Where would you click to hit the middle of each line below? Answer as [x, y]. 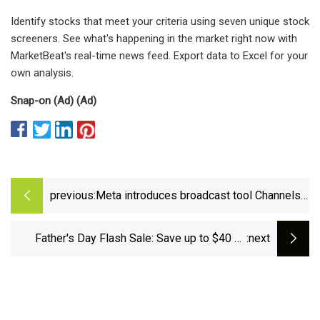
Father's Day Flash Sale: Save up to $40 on [141, 239]
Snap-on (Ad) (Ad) [54, 100]
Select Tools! [213, 258]
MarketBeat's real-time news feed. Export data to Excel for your [159, 55]
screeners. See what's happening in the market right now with [154, 38]
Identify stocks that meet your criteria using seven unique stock [160, 21]
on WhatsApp [129, 215]
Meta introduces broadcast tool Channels [198, 196]
